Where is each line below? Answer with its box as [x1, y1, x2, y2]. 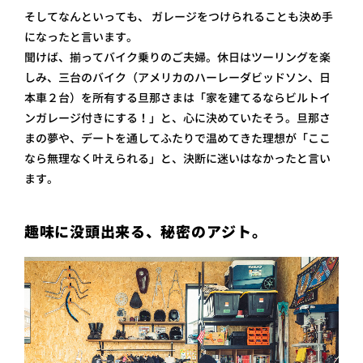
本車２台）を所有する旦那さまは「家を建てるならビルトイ [24, 90, 331, 105]
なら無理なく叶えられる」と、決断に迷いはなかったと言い [24, 151, 331, 166]
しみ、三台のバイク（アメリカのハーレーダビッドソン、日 [24, 70, 331, 85]
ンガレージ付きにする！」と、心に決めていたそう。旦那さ [24, 110, 331, 126]
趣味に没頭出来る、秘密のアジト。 [24, 222, 267, 242]
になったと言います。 [24, 29, 138, 45]
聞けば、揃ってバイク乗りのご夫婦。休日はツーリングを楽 [24, 49, 331, 65]
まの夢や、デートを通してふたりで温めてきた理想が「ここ [24, 130, 331, 146]
